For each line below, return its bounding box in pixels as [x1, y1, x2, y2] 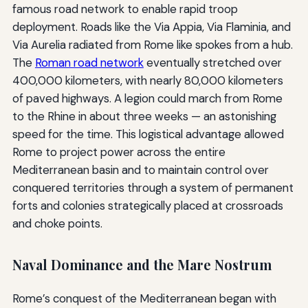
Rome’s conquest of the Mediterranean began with [12, 290, 276, 306]
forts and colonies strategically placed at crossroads [12, 198, 283, 214]
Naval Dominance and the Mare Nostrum [12, 256, 272, 274]
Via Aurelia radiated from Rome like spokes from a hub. [12, 37, 293, 53]
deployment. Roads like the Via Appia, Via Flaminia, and [12, 19, 291, 35]
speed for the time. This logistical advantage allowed [12, 126, 284, 142]
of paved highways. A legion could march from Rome [12, 91, 283, 107]
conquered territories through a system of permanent [12, 180, 294, 196]
